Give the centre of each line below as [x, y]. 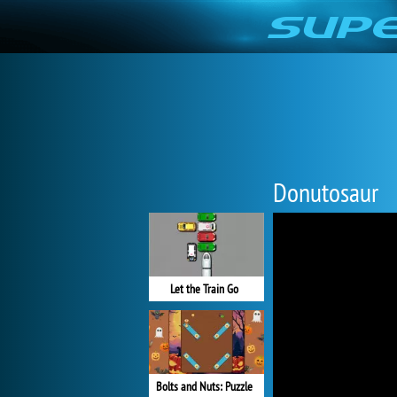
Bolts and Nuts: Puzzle [204, 386]
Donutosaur [326, 192]
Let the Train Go [204, 289]
